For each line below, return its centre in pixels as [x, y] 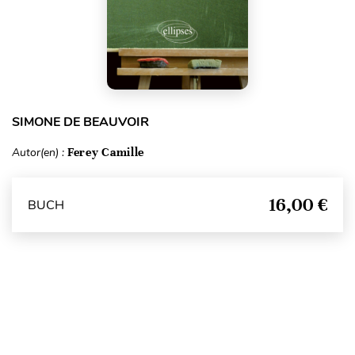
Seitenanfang [177, 340]
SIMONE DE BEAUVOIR [80, 122]
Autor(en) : [40, 153]
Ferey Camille [106, 152]
